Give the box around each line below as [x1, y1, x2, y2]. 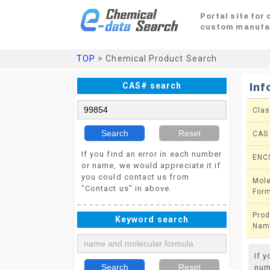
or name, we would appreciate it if [81, 161, 221, 170]
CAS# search [122, 81, 182, 90]
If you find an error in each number [81, 149, 222, 159]
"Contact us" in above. [81, 184, 172, 193]
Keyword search [115, 215, 189, 224]
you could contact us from [81, 172, 189, 181]
